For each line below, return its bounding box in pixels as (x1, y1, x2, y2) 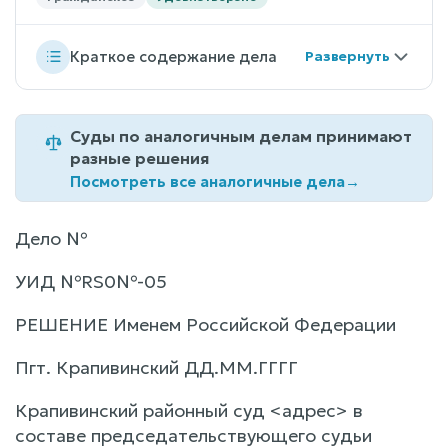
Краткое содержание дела (70, 47, 277, 67)
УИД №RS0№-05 (15, 269, 167, 293)
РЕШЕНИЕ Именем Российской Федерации (15, 312, 396, 336)
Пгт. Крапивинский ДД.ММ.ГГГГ (15, 355, 298, 379)
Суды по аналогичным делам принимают (70, 125, 412, 146)
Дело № (15, 226, 87, 250)
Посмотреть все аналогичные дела (70, 171, 345, 191)
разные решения (70, 147, 209, 168)
